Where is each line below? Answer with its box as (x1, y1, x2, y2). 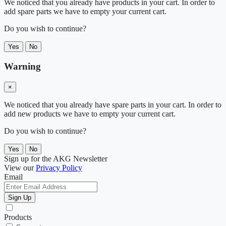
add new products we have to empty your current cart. (4, 109, 176, 119)
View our (4, 163, 36, 173)
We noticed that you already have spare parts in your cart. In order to (4, 100, 221, 109)
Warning (4, 61, 41, 72)
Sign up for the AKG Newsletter (4, 154, 107, 163)
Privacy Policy (36, 163, 82, 173)
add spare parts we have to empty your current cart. (4, 7, 166, 16)
